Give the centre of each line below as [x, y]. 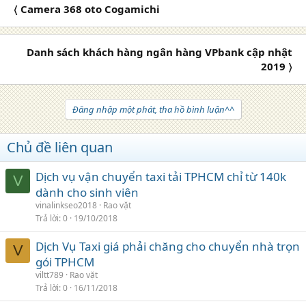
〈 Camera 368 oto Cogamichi [87, 9]
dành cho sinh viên [87, 192]
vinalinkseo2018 [66, 205]
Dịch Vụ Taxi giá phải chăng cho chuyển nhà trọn [168, 246]
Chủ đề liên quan [60, 147]
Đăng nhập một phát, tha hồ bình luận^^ [153, 109]
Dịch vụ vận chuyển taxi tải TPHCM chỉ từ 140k [161, 176]
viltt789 [50, 275]
